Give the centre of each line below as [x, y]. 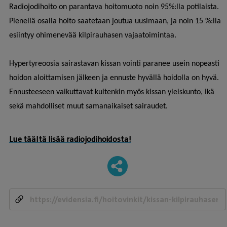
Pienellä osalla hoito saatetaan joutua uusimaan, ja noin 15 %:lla [115, 22]
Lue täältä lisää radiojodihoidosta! [70, 139]
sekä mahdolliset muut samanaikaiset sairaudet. [88, 107]
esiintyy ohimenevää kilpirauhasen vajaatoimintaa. [93, 36]
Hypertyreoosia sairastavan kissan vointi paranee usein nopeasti [114, 64]
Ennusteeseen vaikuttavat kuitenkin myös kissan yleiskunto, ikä [112, 92]
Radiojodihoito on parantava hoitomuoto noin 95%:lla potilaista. [114, 7]
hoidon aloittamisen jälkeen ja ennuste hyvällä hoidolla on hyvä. [114, 78]
